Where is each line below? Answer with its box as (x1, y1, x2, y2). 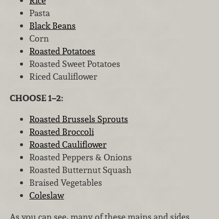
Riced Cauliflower (29, 71, 97, 83)
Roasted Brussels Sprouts (29, 113, 128, 125)
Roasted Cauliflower (29, 139, 107, 151)
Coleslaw (29, 190, 64, 201)
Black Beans (29, 20, 76, 32)
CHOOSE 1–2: (10, 92, 63, 104)
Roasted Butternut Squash (29, 164, 131, 176)
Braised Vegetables (29, 177, 102, 189)
